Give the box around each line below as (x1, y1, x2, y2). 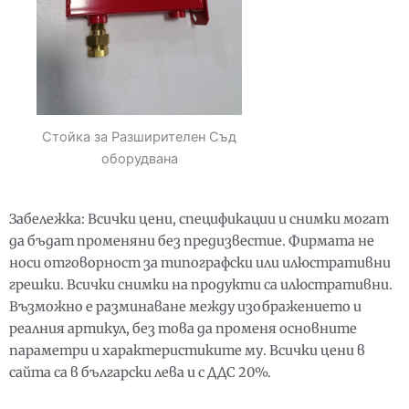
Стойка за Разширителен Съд (42, 128, 236, 145)
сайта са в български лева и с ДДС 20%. (9, 363, 271, 381)
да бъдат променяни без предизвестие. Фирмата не (9, 232, 374, 249)
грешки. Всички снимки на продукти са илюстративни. (9, 276, 393, 293)
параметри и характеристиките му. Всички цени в (9, 341, 365, 359)
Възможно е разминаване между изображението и (9, 298, 362, 315)
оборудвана (100, 150, 178, 167)
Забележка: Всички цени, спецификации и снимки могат (9, 210, 389, 227)
